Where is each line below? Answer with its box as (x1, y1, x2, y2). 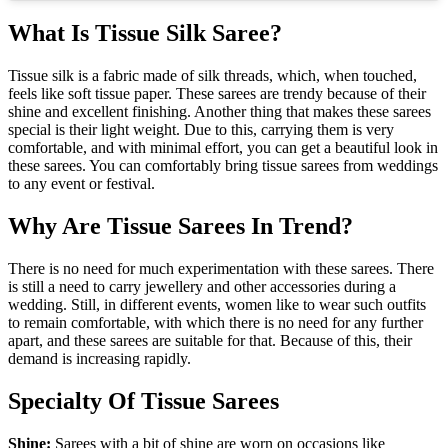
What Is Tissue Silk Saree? (8, 20, 282, 46)
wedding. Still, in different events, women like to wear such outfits (8, 295, 426, 313)
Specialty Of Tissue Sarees (8, 387, 279, 414)
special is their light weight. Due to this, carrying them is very (8, 120, 394, 138)
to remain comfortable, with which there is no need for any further (8, 313, 423, 331)
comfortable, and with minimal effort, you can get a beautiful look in (8, 138, 438, 156)
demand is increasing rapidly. (8, 349, 191, 367)
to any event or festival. (8, 174, 155, 192)
